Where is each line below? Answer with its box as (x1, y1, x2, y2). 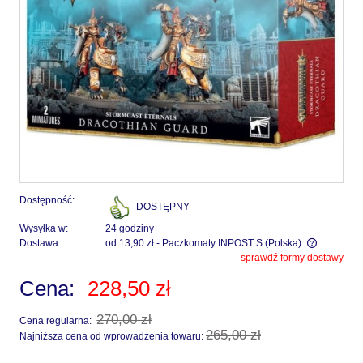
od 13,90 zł (105, 237, 154, 249)
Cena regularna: (19, 314, 94, 327)
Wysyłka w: (19, 222, 68, 234)
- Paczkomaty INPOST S (156, 237, 263, 249)
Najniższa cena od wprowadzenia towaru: (19, 330, 206, 342)
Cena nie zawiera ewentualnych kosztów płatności (36, 253, 271, 266)
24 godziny (105, 222, 154, 234)
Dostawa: (19, 237, 61, 249)
